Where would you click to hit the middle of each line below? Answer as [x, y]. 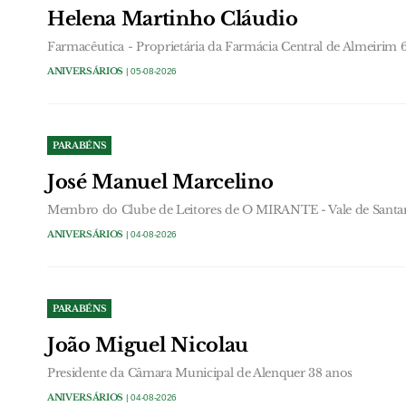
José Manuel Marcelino [160, 183]
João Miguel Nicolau [148, 345]
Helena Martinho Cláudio [173, 19]
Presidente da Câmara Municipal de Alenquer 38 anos [200, 372]
